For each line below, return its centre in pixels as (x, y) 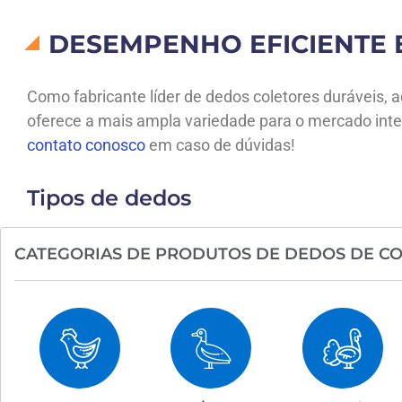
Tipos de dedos (109, 198)
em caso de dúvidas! (222, 145)
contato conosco (86, 145)
